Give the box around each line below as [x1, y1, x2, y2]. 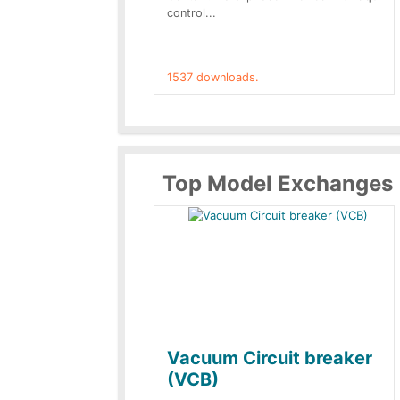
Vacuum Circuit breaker [167, 347, 372, 369]
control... [167, 6, 216, 20]
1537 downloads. [167, 71, 259, 84]
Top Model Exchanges [162, 171, 393, 196]
